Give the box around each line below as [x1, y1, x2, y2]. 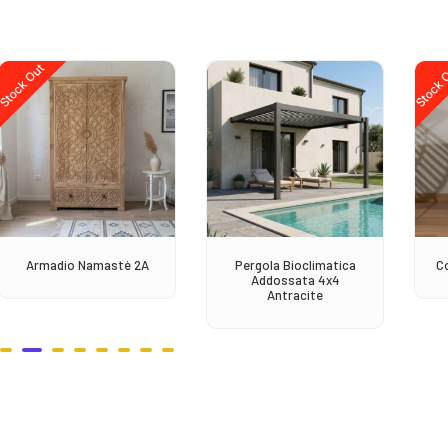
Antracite [267, 286, 323, 303]
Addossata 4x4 [250, 271, 340, 288]
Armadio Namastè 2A [25, 256, 149, 273]
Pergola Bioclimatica [234, 256, 356, 273]
